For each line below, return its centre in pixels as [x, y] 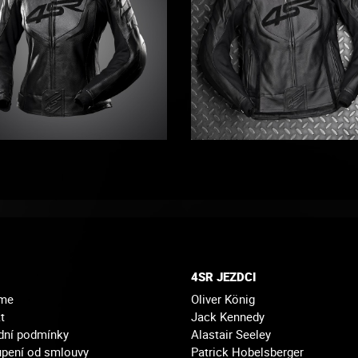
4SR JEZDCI [224, 277]
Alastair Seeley [231, 334]
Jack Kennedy [228, 316]
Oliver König [223, 298]
